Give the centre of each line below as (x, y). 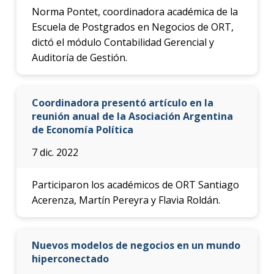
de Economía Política (82, 129)
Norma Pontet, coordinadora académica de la (135, 11)
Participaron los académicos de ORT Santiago (135, 184)
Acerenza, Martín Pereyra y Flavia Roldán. (126, 200)
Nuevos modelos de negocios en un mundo (136, 245)
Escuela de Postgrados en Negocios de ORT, (132, 27)
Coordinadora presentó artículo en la (122, 102)
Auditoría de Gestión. (79, 57)
